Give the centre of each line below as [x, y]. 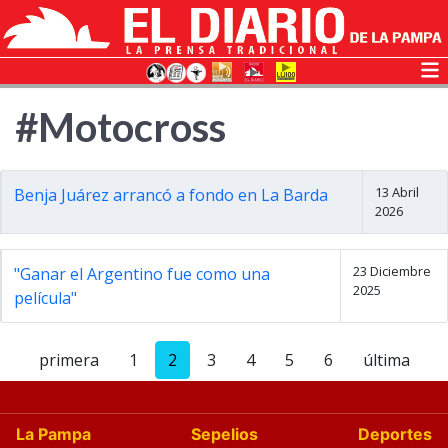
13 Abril [397, 192]
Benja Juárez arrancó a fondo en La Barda [171, 195]
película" [45, 298]
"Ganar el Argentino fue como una [142, 274]
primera [68, 360]
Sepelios [224, 434]
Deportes [395, 434]
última [386, 360]
